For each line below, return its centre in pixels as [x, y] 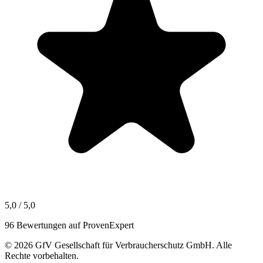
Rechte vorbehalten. [42, 255]
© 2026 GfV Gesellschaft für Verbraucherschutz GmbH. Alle [118, 245]
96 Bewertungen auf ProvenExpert [69, 225]
